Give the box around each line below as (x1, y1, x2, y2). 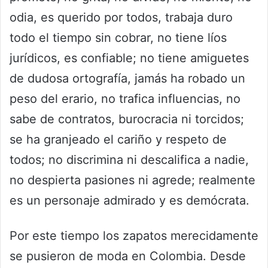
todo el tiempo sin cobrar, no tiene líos (10, 30, 227, 45)
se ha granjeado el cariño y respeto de (10, 132, 227, 147)
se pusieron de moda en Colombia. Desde (10, 248, 246, 263)
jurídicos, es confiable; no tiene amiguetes (10, 50, 249, 65)
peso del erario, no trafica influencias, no (10, 91, 240, 106)
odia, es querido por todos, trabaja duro (10, 10, 233, 25)
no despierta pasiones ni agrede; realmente (10, 172, 255, 187)
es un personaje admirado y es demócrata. (10, 193, 249, 208)
